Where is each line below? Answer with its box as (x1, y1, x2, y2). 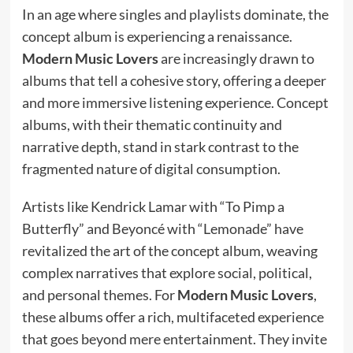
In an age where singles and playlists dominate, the (21, 5, 329, 23)
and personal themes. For (21, 285, 177, 303)
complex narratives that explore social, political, (21, 263, 312, 281)
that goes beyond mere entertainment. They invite (21, 329, 327, 347)
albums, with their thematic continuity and (21, 115, 282, 133)
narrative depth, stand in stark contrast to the (21, 137, 299, 155)
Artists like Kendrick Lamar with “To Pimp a (21, 197, 284, 215)
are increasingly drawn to (158, 49, 314, 67)
